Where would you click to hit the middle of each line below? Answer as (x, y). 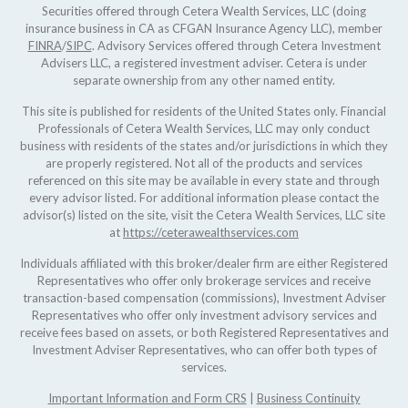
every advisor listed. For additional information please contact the (204, 198)
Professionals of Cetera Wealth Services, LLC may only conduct (204, 128)
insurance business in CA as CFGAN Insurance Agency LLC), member (204, 28)
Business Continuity (308, 398)
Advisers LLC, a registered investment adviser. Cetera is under (204, 63)
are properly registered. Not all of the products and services (204, 163)
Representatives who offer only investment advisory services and (204, 315)
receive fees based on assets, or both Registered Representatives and (204, 332)
